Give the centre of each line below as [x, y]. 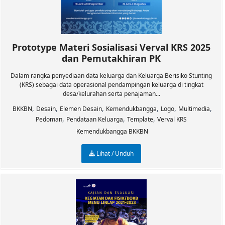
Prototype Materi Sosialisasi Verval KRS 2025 [111, 47]
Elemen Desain [81, 109]
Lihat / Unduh [114, 153]
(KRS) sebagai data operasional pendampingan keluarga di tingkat [111, 85]
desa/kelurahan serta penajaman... [111, 94]
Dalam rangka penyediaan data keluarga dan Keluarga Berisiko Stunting [111, 76]
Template [140, 119]
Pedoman [49, 119]
